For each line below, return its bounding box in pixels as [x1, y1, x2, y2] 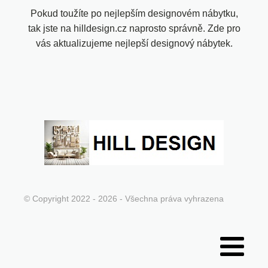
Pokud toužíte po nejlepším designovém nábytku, [30, 8, 238, 19]
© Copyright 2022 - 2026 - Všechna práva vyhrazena [24, 194, 224, 204]
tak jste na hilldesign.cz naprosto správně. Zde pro [28, 23, 240, 34]
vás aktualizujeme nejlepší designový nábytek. [35, 38, 233, 49]
